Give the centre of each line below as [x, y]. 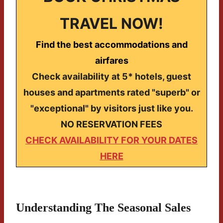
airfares [111, 61]
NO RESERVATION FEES [111, 124]
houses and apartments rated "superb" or [111, 93]
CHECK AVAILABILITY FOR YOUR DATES [111, 140]
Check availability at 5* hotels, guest [111, 77]
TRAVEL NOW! [111, 24]
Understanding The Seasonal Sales [103, 208]
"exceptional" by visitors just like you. [111, 109]
